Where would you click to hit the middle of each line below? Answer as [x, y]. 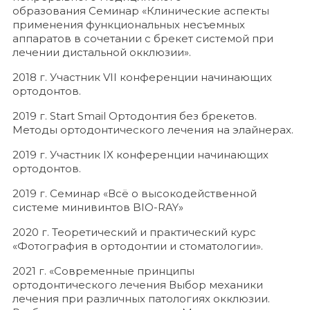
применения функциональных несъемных [129, 25]
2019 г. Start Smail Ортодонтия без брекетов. [135, 116]
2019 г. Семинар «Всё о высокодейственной [135, 193]
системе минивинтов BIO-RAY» [98, 207]
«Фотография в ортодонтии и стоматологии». [138, 246]
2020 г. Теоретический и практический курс [134, 232]
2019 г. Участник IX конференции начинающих [140, 155]
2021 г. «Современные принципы [103, 271]
